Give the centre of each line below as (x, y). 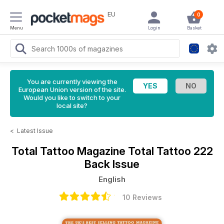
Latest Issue (35, 131)
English (112, 179)
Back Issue (112, 164)
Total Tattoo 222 (170, 151)
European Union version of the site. (72, 89)
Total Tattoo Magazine (69, 151)
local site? (72, 105)
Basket (194, 28)
